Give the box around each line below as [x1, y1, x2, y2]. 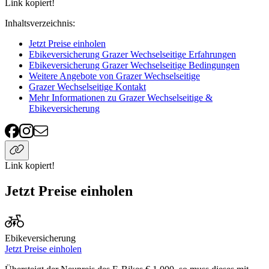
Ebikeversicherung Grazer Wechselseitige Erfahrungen [29, 49, 236, 60]
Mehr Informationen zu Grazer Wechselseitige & [29, 92, 213, 103]
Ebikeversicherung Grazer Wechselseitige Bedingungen [29, 60, 240, 71]
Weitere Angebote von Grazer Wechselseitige [29, 71, 200, 82]
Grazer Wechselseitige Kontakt [29, 82, 146, 92]
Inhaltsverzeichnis [5, 18, 73, 29]
